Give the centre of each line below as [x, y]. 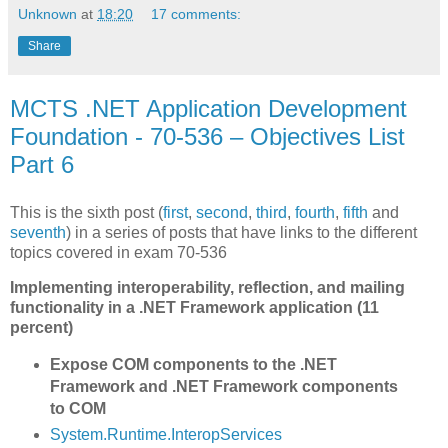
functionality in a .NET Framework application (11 [194, 308]
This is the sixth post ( [86, 212]
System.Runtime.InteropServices [165, 435]
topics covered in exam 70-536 [118, 252]
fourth [315, 212]
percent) [41, 328]
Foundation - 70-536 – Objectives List [207, 136]
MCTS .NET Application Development [208, 108]
